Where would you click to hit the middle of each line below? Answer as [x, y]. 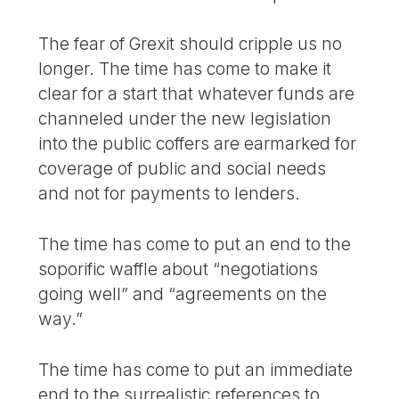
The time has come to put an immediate [196, 370]
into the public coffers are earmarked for [198, 144]
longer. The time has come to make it [185, 69]
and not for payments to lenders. [170, 194]
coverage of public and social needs [183, 169]
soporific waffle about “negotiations [179, 269]
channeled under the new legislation [185, 119]
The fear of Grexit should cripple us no [191, 44]
